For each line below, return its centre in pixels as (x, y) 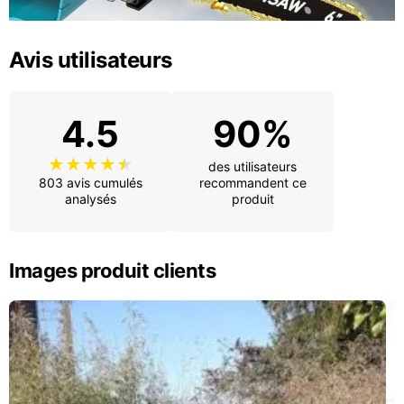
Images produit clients (112, 271)
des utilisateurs (252, 166)
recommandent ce (252, 182)
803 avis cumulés (90, 182)
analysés (90, 198)
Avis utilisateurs (91, 60)
